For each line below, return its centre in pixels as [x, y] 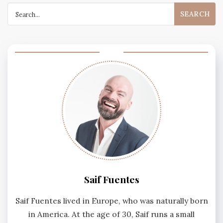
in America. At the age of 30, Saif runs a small [111, 214]
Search [20, 9]
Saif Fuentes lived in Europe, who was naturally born [111, 200]
